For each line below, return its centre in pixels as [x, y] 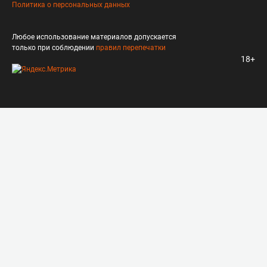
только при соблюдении [54, 48]
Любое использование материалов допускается [94, 37]
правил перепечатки [131, 48]
